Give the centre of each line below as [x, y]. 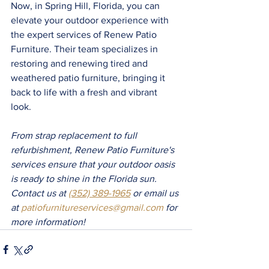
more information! [48, 222]
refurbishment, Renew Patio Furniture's [94, 150]
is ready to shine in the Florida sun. [85, 178]
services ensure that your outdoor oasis [94, 164]
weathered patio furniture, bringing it [89, 77]
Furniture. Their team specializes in [86, 49]
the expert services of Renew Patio [85, 34]
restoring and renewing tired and [80, 63]
